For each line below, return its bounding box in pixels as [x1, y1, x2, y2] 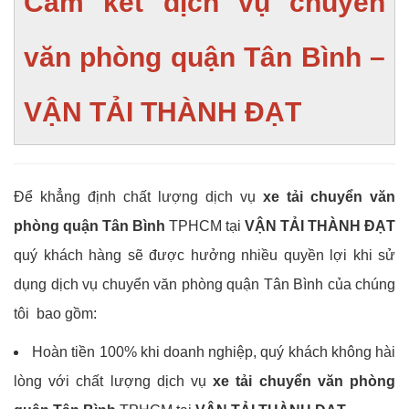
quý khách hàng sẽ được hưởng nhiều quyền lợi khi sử [14, 246, 395, 263]
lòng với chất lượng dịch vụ [14, 372, 214, 389]
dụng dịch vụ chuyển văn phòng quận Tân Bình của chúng [14, 276, 395, 292]
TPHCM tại [165, 217, 245, 234]
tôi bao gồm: [14, 305, 97, 321]
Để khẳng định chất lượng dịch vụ [14, 188, 263, 204]
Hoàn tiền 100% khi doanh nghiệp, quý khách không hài [32, 343, 396, 360]
